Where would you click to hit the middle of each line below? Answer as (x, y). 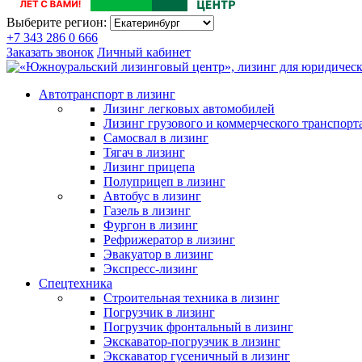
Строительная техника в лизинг (192, 298)
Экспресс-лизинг (151, 269)
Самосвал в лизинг (156, 138)
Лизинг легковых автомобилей (189, 109)
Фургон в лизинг (151, 225)
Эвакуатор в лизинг (158, 254)
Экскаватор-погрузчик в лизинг (192, 341)
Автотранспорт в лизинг (107, 94)
